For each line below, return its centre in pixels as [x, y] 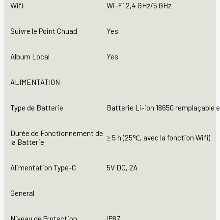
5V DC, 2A [122, 168]
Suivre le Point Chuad [44, 31]
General [22, 193]
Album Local [30, 57]
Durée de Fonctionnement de [57, 133]
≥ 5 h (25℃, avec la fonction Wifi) [158, 138]
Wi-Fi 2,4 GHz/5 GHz [139, 6]
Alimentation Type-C [43, 168]
